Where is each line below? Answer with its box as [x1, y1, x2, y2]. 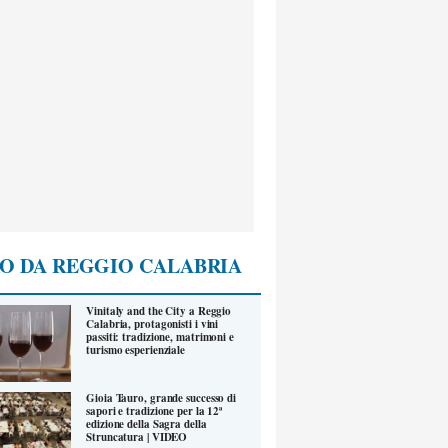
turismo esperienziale [86, 342, 186, 359]
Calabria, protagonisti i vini [86, 316, 219, 333]
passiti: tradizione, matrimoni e [86, 329, 234, 346]
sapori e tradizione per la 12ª [86, 402, 223, 419]
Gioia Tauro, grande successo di [86, 389, 237, 406]
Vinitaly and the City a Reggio [86, 303, 232, 320]
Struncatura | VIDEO [86, 428, 188, 445]
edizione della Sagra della [86, 415, 207, 432]
